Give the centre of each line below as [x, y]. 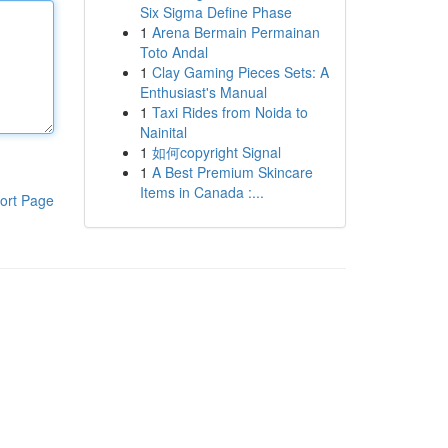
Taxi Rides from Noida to [229, 112]
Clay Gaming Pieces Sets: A [240, 72]
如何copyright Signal [216, 152]
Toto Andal [173, 52]
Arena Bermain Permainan [235, 32]
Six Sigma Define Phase [215, 12]
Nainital [163, 132]
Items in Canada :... [201, 192]
